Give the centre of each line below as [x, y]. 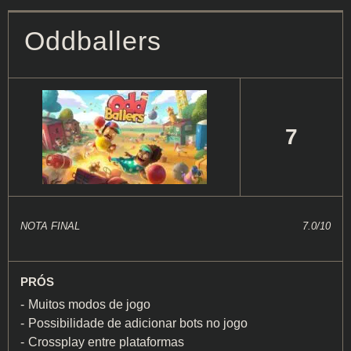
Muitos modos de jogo [89, 305]
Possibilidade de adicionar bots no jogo [138, 324]
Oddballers [93, 42]
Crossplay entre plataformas [106, 342]
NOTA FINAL [50, 226]
